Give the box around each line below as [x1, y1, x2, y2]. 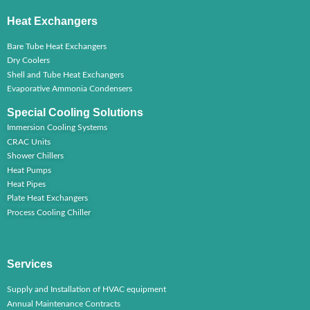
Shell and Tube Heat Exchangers [7, 70, 124, 79]
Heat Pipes [7, 179, 46, 188]
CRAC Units [7, 137, 51, 146]
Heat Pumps [7, 165, 51, 174]
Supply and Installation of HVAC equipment [7, 285, 166, 294]
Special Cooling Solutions [7, 107, 143, 119]
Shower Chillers [7, 152, 64, 161]
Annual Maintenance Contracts [7, 299, 120, 308]
